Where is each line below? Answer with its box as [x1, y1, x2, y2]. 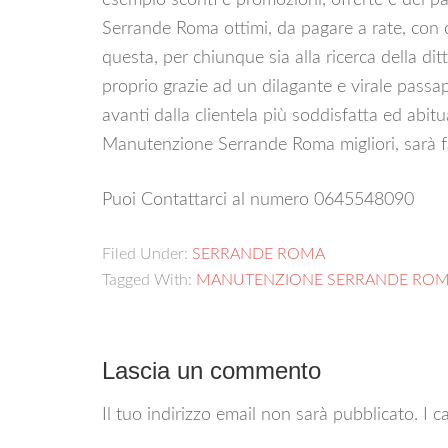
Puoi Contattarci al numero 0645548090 [102, 191, 414, 209]
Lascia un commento [102, 357, 321, 384]
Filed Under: [102, 246, 192, 262]
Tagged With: [102, 272, 196, 288]
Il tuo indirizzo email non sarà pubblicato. [102, 406, 418, 424]
